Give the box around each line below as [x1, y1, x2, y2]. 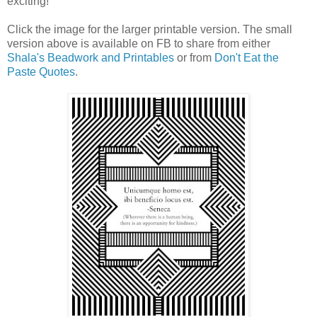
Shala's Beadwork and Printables [7, 51, 174, 64]
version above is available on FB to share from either [7, 37, 270, 50]
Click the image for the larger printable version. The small [7, 23, 292, 35]
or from [174, 51, 214, 64]
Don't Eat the [214, 51, 279, 64]
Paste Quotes [7, 65, 75, 78]
